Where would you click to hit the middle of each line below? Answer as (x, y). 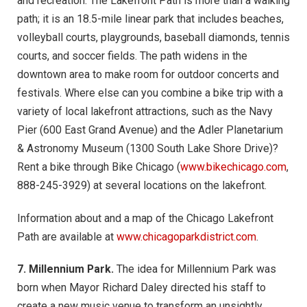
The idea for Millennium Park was (195, 269)
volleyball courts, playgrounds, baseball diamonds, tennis (153, 37)
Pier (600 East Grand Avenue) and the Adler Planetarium (150, 130)
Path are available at (67, 236)
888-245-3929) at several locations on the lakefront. (142, 185)
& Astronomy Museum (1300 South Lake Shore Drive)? (148, 148)
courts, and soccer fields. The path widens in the (132, 56)
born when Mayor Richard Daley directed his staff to (142, 288)
